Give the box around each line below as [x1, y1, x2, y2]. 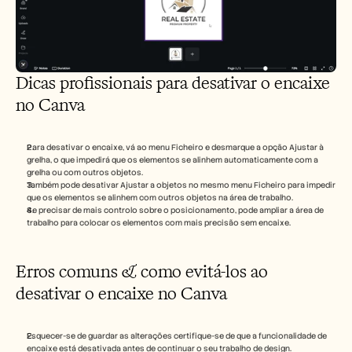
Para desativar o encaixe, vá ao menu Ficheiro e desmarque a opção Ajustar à [27, 142, 324, 153]
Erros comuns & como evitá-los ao [16, 260, 268, 284]
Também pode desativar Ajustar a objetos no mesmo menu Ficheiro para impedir [27, 180, 335, 191]
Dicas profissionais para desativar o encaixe [16, 71, 330, 95]
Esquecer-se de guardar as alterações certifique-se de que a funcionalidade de [27, 331, 327, 342]
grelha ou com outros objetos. [27, 167, 143, 178]
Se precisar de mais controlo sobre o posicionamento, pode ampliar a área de [27, 205, 324, 216]
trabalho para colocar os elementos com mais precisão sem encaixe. [27, 218, 291, 229]
